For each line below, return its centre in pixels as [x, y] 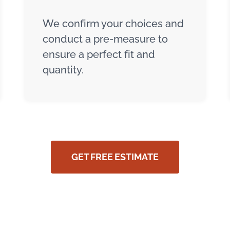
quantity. [63, 70]
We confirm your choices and [113, 23]
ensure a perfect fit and [99, 54]
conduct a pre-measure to [105, 39]
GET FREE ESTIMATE [115, 157]
